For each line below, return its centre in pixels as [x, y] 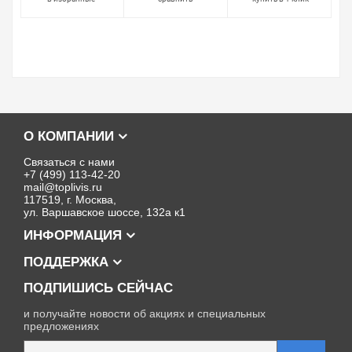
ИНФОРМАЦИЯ [75, 236]
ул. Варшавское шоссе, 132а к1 [104, 213]
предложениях [61, 326]
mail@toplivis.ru [63, 187]
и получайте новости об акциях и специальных [145, 314]
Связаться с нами [69, 162]
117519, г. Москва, [70, 200]
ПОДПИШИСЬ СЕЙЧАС [98, 288]
